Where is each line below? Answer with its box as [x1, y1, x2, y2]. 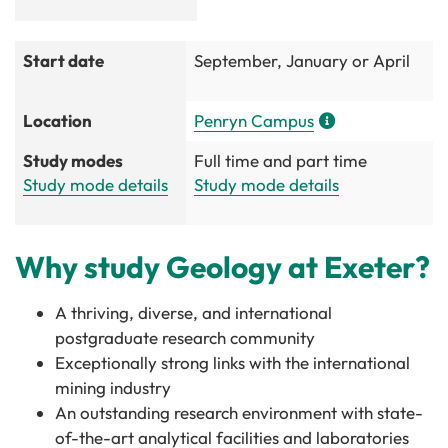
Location [23, 110, 92, 131]
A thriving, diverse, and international [55, 302, 332, 323]
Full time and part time [194, 150, 367, 171]
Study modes [23, 150, 123, 171]
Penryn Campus [194, 110, 314, 131]
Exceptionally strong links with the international [55, 352, 410, 373]
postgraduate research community [55, 327, 315, 348]
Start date [23, 50, 104, 71]
